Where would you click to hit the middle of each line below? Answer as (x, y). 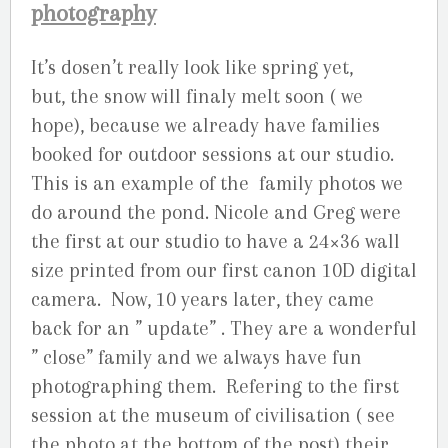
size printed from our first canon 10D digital (224, 271)
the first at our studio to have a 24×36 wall (215, 242)
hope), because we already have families (205, 126)
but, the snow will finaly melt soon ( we (197, 97)
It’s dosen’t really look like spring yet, (192, 68)
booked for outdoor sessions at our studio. (212, 155)
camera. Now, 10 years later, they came (202, 300)
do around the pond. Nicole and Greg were (216, 213)
